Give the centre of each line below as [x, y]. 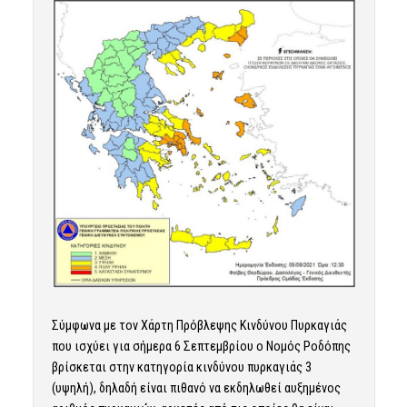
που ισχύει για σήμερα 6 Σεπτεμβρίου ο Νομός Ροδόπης [201, 346]
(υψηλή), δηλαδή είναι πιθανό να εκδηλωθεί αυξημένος [196, 388]
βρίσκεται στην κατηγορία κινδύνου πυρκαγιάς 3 [181, 367]
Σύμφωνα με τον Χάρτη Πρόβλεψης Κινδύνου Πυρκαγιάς [199, 325]
